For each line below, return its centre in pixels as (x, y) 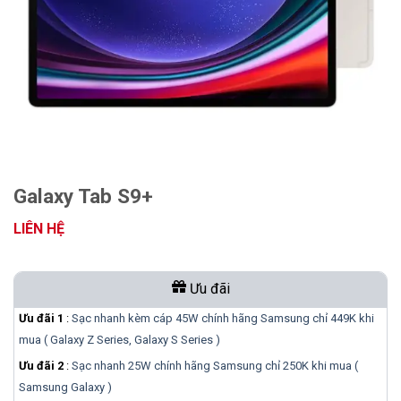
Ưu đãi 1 (41, 318)
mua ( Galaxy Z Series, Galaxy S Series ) (119, 339)
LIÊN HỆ (39, 229)
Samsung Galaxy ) (65, 387)
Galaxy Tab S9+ (83, 196)
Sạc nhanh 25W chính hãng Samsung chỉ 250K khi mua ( (215, 365)
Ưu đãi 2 (41, 365)
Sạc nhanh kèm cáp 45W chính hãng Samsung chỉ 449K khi (223, 318)
